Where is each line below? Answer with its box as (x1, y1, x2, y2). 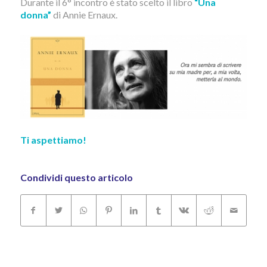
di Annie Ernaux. (51, 8, 117, 20)
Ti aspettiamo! (20, 133, 86, 145)
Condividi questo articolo (20, 171, 133, 183)
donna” (20, 8, 51, 20)
